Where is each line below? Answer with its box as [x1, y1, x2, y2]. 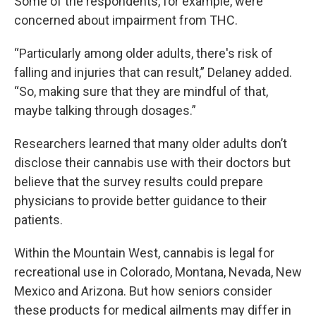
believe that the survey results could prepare [14, 174, 263, 189]
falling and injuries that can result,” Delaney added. [14, 64, 292, 80]
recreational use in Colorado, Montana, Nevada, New [14, 264, 302, 279]
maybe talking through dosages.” [14, 102, 196, 118]
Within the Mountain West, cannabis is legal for [14, 245, 274, 260]
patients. [14, 212, 63, 227]
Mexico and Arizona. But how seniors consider [14, 283, 272, 298]
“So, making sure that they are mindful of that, [14, 83, 268, 99]
